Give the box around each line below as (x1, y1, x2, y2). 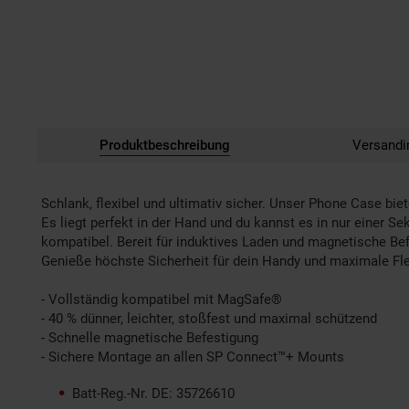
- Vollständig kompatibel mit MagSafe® (41, 290, 282, 308)
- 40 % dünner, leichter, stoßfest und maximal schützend (41, 309, 377, 327)
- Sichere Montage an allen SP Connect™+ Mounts (41, 348, 344, 365)
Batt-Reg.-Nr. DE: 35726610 (72, 384, 235, 402)
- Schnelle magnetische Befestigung (41, 329, 258, 346)
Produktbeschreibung (99, 136, 230, 153)
